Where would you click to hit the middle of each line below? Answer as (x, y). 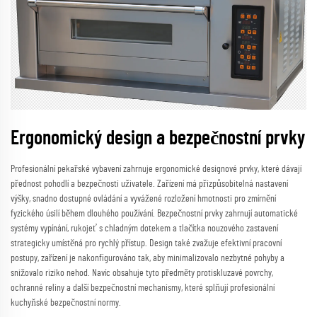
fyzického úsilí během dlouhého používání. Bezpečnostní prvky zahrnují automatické (154, 213)
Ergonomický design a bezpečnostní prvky (158, 138)
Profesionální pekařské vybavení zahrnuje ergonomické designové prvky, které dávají (156, 169)
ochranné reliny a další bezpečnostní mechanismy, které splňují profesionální (143, 288)
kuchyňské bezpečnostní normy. (66, 302)
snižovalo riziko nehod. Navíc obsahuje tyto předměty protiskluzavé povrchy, (142, 273)
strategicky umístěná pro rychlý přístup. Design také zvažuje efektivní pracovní (146, 243)
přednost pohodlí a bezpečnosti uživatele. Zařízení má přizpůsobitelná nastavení (149, 184)
